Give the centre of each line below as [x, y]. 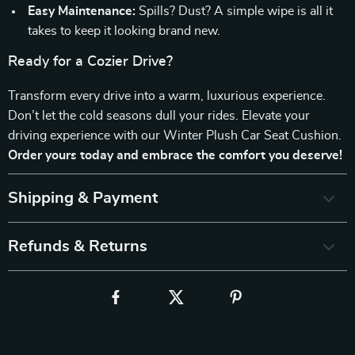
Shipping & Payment [83, 198]
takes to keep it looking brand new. [124, 31]
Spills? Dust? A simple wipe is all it [234, 11]
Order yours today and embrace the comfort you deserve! [175, 155]
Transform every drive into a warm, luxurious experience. [167, 96]
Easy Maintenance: [82, 11]
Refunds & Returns [78, 246]
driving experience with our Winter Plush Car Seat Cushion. [175, 136]
